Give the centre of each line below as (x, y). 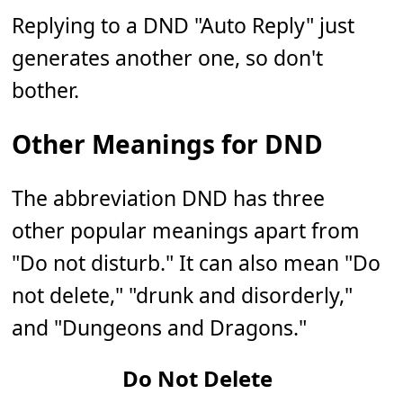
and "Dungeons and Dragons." (160, 328)
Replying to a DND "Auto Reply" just (184, 26)
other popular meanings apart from (186, 231)
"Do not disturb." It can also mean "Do (197, 263)
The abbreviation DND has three (169, 198)
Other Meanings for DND (168, 144)
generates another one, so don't (168, 58)
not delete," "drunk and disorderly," (183, 296)
